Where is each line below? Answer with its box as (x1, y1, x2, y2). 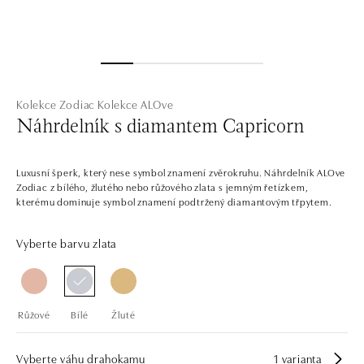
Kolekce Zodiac (16, 95, 95, 112)
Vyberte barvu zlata (16, 234, 117, 251)
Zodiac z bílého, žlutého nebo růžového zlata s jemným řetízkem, (16, 179, 309, 193)
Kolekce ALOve (97, 95, 174, 112)
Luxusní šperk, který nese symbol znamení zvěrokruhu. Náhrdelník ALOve (16, 164, 346, 179)
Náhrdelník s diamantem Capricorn (16, 117, 304, 137)
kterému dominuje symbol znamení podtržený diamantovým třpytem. (16, 193, 332, 208)
